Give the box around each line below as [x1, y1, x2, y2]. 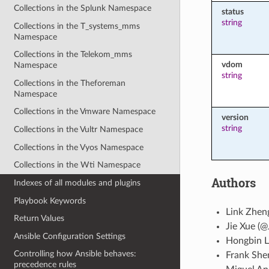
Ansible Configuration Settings [14, 231, 126, 241]
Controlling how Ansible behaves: [14, 249, 137, 259]
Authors [211, 174, 256, 190]
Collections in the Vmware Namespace [14, 107, 156, 116]
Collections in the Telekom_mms [14, 50, 133, 59]
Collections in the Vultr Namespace [14, 125, 144, 134]
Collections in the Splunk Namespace [14, 3, 152, 13]
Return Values [14, 214, 65, 223]
